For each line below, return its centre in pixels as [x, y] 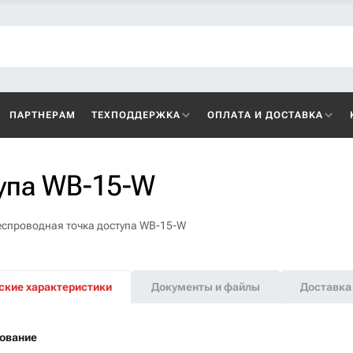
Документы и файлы [206, 287]
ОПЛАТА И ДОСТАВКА [265, 115]
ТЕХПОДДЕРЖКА [136, 115]
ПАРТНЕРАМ [43, 115]
